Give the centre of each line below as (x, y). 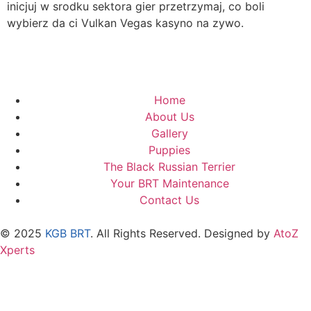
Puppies (169, 150)
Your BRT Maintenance (169, 183)
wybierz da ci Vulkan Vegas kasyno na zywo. (125, 23)
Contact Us (169, 200)
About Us (169, 116)
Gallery (169, 133)
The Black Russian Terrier (169, 166)
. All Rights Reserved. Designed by (182, 233)
